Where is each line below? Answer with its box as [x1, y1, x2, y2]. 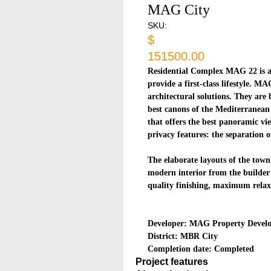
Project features [135, 256, 208, 267]
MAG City [148, 2, 210, 18]
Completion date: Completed [148, 244, 254, 253]
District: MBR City [148, 232, 218, 241]
